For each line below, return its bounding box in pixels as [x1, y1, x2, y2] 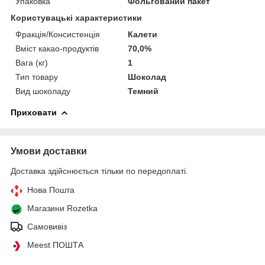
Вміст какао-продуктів [15, 43, 99, 53]
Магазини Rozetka [27, 203, 98, 213]
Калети [128, 29, 158, 39]
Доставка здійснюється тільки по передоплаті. [11, 166, 188, 176]
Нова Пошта [27, 185, 75, 195]
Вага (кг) [15, 57, 48, 67]
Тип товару [15, 72, 58, 82]
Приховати [11, 107, 57, 117]
